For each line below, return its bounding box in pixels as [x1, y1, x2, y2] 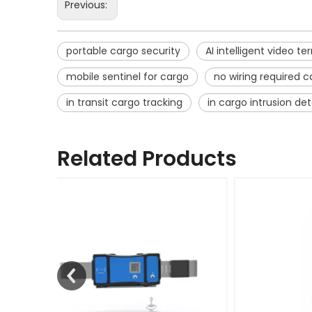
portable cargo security [66, 43, 180, 58]
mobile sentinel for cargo [66, 69, 189, 84]
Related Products [57, 143, 237, 173]
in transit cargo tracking [66, 95, 182, 109]
